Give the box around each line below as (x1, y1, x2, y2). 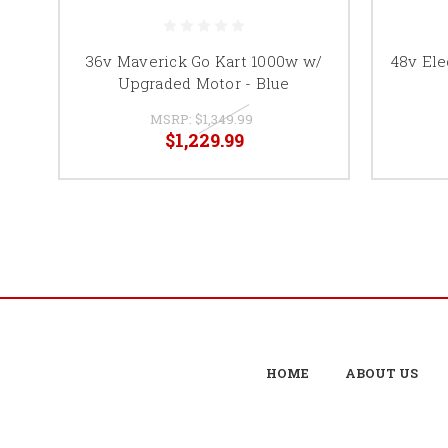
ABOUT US (345, 363, 418, 382)
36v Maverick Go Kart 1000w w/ (85, 50, 323, 71)
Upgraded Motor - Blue (118, 72, 290, 93)
